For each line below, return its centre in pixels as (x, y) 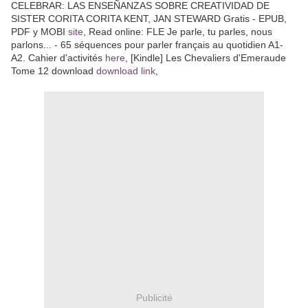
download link (126, 71)
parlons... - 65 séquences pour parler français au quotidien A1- (147, 45)
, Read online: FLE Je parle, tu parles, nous (178, 32)
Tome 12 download (54, 71)
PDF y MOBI (40, 32)
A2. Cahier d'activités (58, 58)
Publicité (154, 297)
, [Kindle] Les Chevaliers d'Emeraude (206, 58)
